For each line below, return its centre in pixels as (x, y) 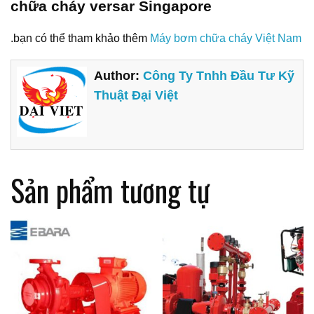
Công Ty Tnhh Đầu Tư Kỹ (219, 75)
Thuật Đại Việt (136, 95)
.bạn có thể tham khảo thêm (80, 39)
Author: (119, 75)
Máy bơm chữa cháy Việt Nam (226, 39)
